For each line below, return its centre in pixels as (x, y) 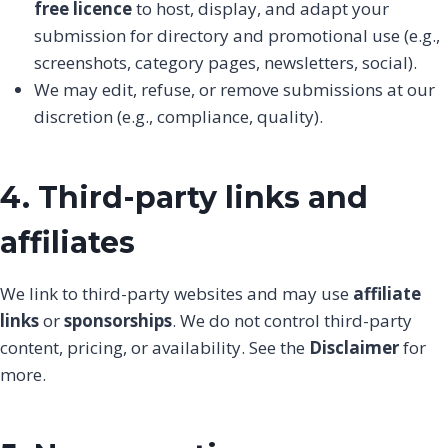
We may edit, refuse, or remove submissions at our (234, 89)
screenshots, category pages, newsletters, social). (225, 62)
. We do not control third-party (292, 320)
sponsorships (118, 320)
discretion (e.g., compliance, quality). (178, 116)
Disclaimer (354, 347)
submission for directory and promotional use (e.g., (237, 35)
